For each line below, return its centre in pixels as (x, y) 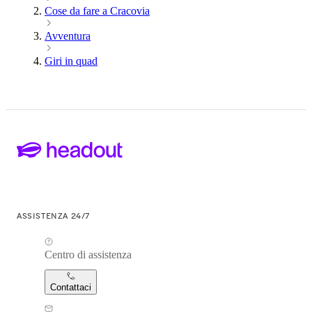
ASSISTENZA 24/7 (53, 215)
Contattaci (71, 287)
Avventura (68, 36)
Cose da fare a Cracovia (97, 11)
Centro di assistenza (88, 254)
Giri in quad (71, 61)
